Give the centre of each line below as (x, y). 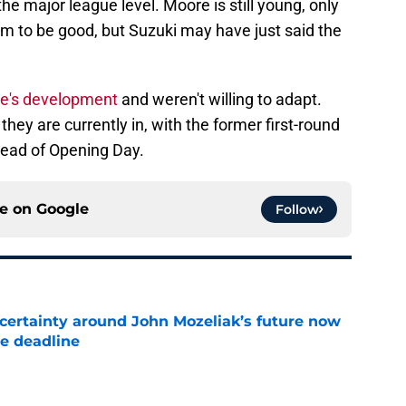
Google (63, 209)
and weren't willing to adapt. (220, 100)
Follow (297, 210)
